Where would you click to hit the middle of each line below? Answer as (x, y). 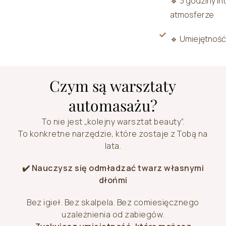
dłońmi (113, 180)
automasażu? (113, 106)
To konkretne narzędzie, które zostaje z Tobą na (113, 134)
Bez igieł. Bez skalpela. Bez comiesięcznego (113, 203)
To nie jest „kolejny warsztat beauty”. (113, 122)
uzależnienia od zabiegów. (113, 215)
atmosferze (192, 15)
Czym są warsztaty (113, 86)
